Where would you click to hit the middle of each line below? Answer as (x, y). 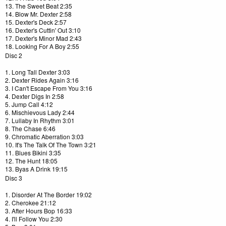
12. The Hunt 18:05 (31, 161)
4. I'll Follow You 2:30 (34, 219)
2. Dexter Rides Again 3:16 (42, 80)
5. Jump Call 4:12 (29, 104)
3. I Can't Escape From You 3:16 (49, 88)
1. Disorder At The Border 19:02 (48, 195)
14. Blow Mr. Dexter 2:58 (38, 14)
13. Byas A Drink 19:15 (36, 169)
